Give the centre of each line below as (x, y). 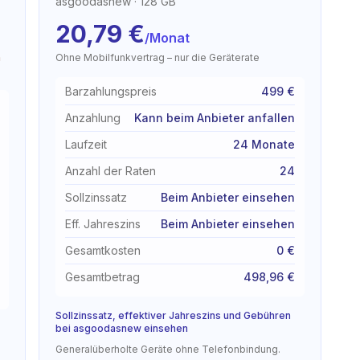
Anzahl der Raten (111, 171)
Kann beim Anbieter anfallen (214, 118)
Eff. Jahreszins (103, 224)
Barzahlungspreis (111, 91)
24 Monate (264, 144)
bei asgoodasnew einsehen (122, 328)
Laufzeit (86, 144)
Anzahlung (93, 118)
